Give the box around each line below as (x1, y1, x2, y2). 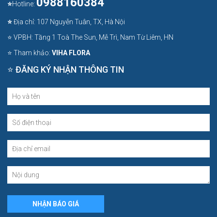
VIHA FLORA (52, 48, 90, 57)
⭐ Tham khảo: (7, 48, 52, 57)
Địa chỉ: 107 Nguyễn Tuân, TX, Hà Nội (12, 17, 125, 26)
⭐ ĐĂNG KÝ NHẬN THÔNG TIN (7, 64, 124, 75)
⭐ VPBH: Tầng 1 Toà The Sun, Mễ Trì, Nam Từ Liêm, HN (7, 33, 173, 41)
